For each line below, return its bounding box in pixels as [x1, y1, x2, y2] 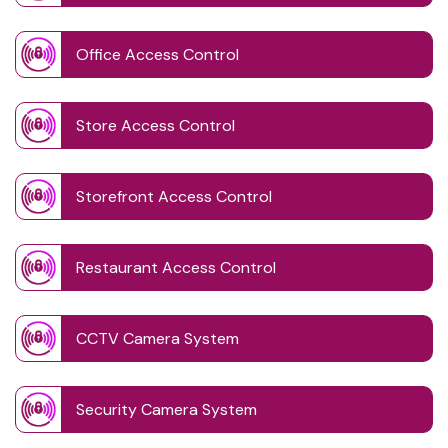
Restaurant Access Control [76, 256, 276, 278]
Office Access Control [76, 43, 239, 65]
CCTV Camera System [76, 327, 239, 349]
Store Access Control [76, 114, 235, 136]
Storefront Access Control [76, 185, 272, 207]
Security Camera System [76, 398, 257, 420]
